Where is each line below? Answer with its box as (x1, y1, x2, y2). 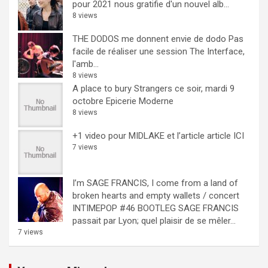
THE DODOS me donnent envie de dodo (72, 33, 226, 44)
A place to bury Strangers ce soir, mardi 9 (72, 83, 234, 94)
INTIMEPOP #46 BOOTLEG (72, 202, 176, 214)
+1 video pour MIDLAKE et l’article (72, 130, 205, 141)
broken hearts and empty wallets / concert (72, 190, 239, 201)
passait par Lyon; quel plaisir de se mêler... (72, 215, 236, 226)
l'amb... (72, 58, 99, 69)
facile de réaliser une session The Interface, (72, 45, 245, 57)
